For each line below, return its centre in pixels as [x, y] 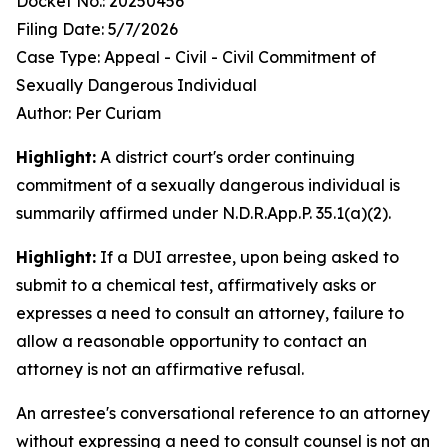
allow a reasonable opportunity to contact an [191, 341]
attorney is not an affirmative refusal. [160, 369]
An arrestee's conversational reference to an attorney [223, 413]
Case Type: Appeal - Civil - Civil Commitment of [196, 57]
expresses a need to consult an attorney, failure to [210, 313]
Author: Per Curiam [88, 113]
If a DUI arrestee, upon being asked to [249, 257]
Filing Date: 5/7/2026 [97, 29]
